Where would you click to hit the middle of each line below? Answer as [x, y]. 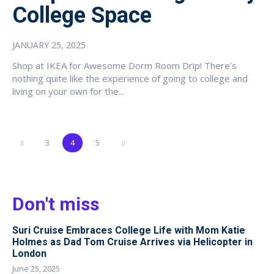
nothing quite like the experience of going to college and [130, 78]
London [29, 253]
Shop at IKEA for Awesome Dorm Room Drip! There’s [124, 65]
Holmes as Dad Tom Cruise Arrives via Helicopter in [132, 242]
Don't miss [56, 204]
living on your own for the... [68, 91]
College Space [82, 15]
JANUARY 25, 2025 [49, 45]
